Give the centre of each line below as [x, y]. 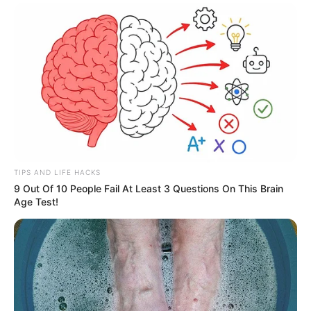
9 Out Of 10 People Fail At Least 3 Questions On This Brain [149, 189]
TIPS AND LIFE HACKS [57, 173]
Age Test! [36, 202]
